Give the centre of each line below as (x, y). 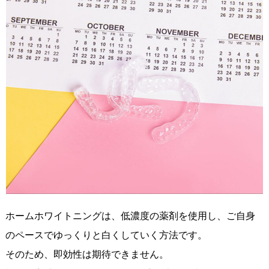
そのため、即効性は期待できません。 (87, 255)
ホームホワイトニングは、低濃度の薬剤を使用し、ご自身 (130, 216)
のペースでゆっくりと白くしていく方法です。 (106, 235)
